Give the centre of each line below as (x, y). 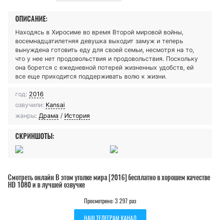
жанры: (26, 115)
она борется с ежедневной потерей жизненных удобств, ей (104, 67)
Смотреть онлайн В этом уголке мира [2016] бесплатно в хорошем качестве (109, 177)
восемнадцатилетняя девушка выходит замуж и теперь (99, 41)
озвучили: (29, 105)
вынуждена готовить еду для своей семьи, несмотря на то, (105, 50)
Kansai (55, 105)
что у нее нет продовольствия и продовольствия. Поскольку (107, 58)
